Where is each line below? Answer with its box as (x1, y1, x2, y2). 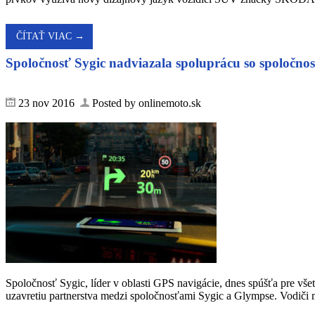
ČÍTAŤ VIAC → (16, 31, 84, 42)
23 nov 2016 (15, 96, 80, 109)
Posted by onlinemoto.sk (89, 96, 201, 109)
